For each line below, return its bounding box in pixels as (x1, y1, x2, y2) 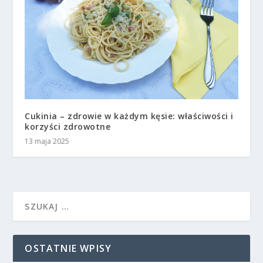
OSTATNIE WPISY (25, 241, 112, 255)
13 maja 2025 (25, 136, 70, 146)
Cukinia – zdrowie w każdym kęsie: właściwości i (25, 110, 234, 122)
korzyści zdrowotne (25, 120, 111, 132)
